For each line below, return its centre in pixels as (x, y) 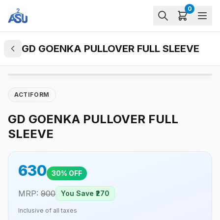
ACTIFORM (32, 95)
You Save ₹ (78, 193)
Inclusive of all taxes (48, 210)
